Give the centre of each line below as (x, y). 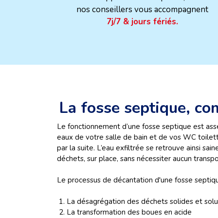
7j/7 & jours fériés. (142, 22)
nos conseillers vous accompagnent (142, 9)
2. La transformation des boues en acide (124, 212)
